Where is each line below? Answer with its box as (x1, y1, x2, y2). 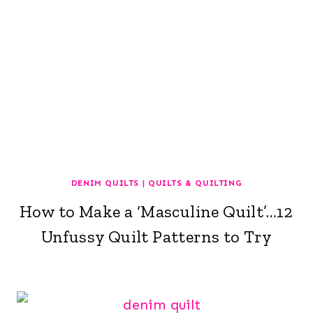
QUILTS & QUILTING (147, 177, 242, 188)
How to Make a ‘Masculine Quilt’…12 (20, 201, 293, 221)
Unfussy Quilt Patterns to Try (41, 226, 272, 247)
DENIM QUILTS (71, 177, 140, 188)
